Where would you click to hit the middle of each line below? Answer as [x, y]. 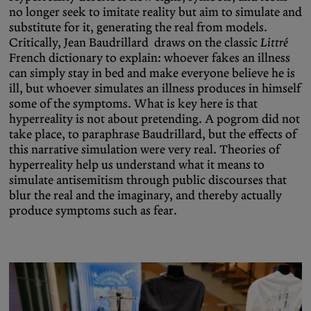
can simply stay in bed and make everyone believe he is [152, 73]
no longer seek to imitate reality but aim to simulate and [155, 12]
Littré [274, 43]
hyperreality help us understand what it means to [137, 165]
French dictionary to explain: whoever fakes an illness [150, 58]
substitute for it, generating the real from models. [138, 27]
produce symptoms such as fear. [94, 211]
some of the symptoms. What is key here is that [133, 104]
